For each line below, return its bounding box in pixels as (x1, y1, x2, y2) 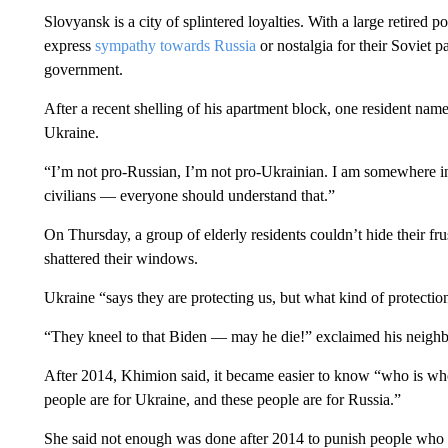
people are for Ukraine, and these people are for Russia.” (43, 391, 401, 408)
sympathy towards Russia (94, 37, 256, 54)
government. (43, 61, 123, 78)
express (43, 37, 95, 54)
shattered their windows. (43, 250, 198, 267)
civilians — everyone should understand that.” (43, 187, 335, 204)
